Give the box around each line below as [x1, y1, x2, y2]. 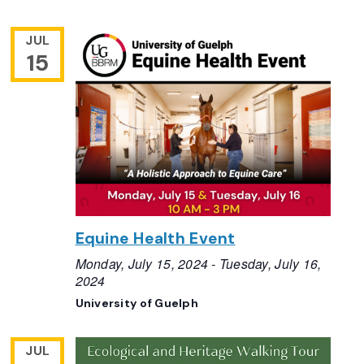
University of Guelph [75, 296, 198, 311]
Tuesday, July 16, [219, 254, 322, 273]
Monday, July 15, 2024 [75, 254, 209, 273]
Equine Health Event [75, 228, 236, 249]
